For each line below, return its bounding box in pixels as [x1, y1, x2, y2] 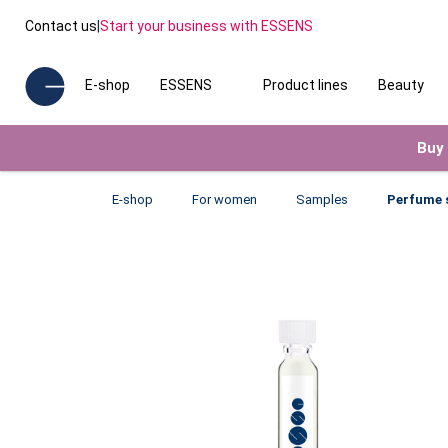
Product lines [262, 77, 348, 93]
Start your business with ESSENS [100, 17, 313, 34]
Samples [296, 192, 348, 207]
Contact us [25, 17, 97, 34]
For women [192, 192, 257, 207]
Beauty [377, 77, 424, 93]
